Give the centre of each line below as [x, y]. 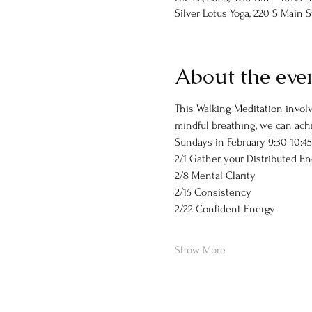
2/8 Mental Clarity [215, 175]
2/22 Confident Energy [225, 209]
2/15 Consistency [213, 192]
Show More [200, 250]
